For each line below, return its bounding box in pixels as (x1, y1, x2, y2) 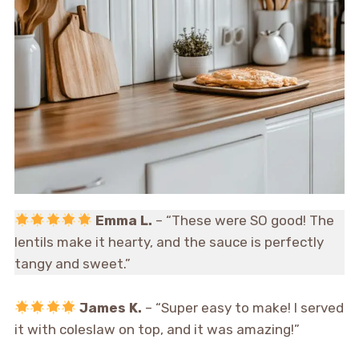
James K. (79, 300, 143, 317)
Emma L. (95, 212, 152, 229)
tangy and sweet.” (14, 256, 131, 272)
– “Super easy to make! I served (142, 300, 345, 317)
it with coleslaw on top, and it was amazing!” (14, 321, 300, 338)
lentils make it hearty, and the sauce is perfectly (14, 234, 324, 251)
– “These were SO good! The (151, 212, 334, 229)
